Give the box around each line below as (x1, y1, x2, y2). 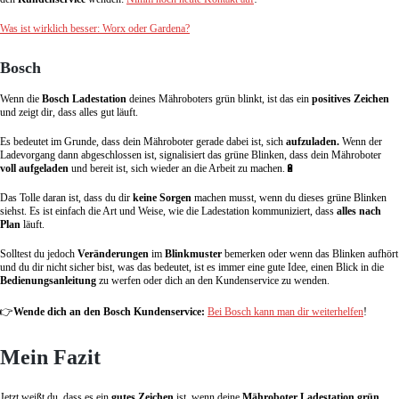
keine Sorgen (130, 191, 191, 205)
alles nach (334, 205, 381, 218)
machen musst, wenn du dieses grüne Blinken (191, 191, 387, 205)
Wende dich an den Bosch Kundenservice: (13, 305, 208, 319)
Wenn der (339, 135, 382, 149)
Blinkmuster (165, 248, 222, 261)
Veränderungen (77, 248, 149, 261)
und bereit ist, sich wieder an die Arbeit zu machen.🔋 (69, 162, 296, 175)
